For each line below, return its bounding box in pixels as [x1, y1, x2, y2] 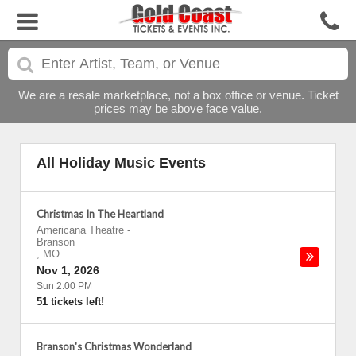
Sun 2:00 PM [37, 281, 92, 292]
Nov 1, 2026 [37, 264, 99, 277]
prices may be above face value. [94, 102, 262, 115]
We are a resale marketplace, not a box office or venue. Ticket [17, 88, 339, 102]
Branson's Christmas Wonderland [37, 340, 192, 353]
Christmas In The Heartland [37, 207, 164, 220]
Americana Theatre [37, 224, 124, 236]
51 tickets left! [37, 296, 104, 308]
